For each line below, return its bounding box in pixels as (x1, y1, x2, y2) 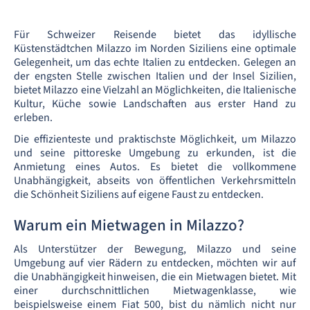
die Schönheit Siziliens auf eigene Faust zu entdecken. (14, 187, 264, 202)
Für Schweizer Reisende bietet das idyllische (14, 27, 296, 42)
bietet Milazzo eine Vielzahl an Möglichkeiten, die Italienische (14, 82, 296, 98)
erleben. (14, 110, 53, 125)
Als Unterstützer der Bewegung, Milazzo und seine (14, 241, 296, 257)
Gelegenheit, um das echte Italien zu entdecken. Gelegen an (14, 55, 296, 70)
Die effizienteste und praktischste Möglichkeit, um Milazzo (14, 131, 296, 147)
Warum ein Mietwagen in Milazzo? (14, 214, 244, 237)
